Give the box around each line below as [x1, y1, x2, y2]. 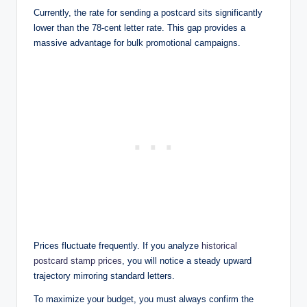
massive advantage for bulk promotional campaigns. [34, 38, 241, 49]
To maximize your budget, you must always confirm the [34, 294, 254, 305]
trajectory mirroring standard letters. [34, 271, 175, 282]
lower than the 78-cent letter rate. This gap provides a [34, 23, 245, 34]
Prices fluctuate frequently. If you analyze [34, 241, 201, 251]
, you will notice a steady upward [122, 256, 251, 267]
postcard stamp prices [34, 256, 122, 267]
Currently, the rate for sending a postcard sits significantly [34, 8, 262, 19]
